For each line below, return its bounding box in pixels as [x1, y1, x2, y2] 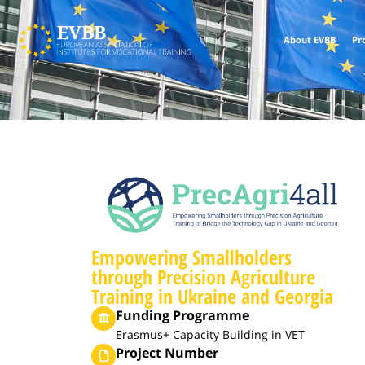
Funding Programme [116, 306, 249, 324]
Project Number [116, 343, 218, 362]
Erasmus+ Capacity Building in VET [116, 326, 305, 342]
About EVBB [284, 34, 336, 46]
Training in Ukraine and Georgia [91, 282, 333, 310]
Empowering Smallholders [91, 243, 292, 270]
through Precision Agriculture [91, 262, 315, 290]
